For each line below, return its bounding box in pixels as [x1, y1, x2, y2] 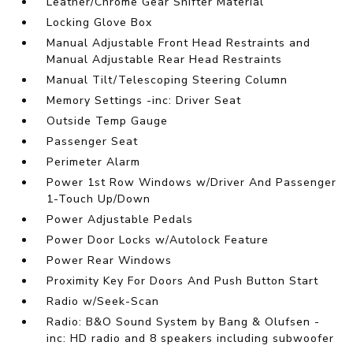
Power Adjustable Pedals [46, 212, 194, 228]
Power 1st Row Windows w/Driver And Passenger [46, 175, 337, 191]
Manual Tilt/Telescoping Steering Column [46, 72, 288, 88]
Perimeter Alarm [46, 154, 141, 170]
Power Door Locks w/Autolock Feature [46, 232, 269, 248]
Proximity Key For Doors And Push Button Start [46, 273, 319, 289]
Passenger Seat [46, 134, 139, 150]
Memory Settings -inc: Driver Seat [46, 93, 242, 109]
